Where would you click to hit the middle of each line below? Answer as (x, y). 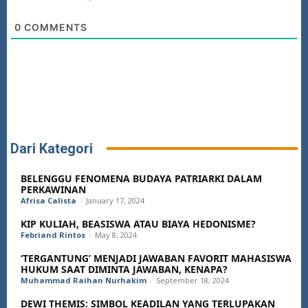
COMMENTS (54, 27)
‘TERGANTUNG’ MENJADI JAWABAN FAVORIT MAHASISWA (156, 258)
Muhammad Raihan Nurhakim (84, 280)
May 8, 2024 (116, 234)
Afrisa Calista (48, 200)
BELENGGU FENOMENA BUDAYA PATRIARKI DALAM (141, 178)
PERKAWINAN (53, 189)
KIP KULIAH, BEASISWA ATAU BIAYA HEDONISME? (138, 223)
